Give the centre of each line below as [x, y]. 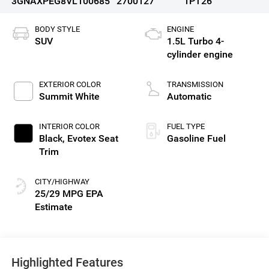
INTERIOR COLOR [69, 127]
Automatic [189, 97]
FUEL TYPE [186, 127]
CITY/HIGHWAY [62, 182]
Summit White [69, 97]
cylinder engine [200, 55]
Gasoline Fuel [196, 139]
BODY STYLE [57, 29]
